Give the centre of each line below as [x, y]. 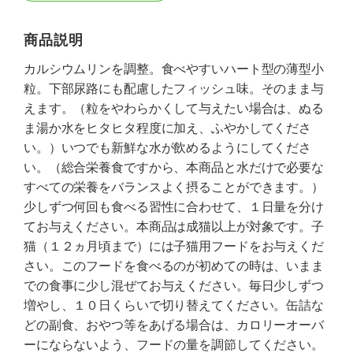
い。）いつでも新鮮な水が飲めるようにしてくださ [168, 147]
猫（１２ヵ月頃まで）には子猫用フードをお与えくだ [174, 246]
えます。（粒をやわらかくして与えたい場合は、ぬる [174, 108]
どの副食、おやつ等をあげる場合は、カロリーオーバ [174, 325]
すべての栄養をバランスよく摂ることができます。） [174, 187]
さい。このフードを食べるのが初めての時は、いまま [174, 266]
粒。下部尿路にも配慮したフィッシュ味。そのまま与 [174, 88]
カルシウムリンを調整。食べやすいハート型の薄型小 [174, 69]
